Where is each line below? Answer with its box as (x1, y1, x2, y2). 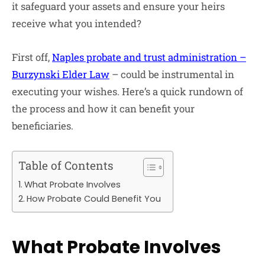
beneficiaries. (12, 118, 73, 132)
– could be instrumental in (109, 67, 234, 81)
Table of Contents (18, 158, 114, 173)
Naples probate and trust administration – (52, 50, 246, 64)
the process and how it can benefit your (12, 101, 195, 115)
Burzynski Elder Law (12, 67, 109, 81)
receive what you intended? (12, 16, 141, 30)
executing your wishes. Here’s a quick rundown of (12, 84, 243, 98)
